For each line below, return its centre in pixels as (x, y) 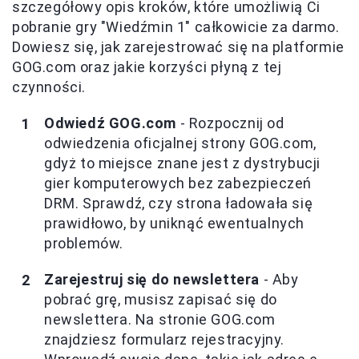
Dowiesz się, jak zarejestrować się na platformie (178, 47)
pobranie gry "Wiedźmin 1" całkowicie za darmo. (176, 27)
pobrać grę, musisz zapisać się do (161, 300)
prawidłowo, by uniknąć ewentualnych (175, 224)
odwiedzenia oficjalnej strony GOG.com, (180, 143)
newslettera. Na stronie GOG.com (160, 320)
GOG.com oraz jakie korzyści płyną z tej (147, 67)
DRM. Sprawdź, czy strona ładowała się (179, 204)
